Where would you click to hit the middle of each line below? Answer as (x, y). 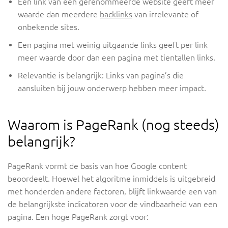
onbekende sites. (49, 27)
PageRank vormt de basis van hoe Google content (97, 166)
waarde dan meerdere (59, 15)
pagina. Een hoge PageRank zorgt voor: (78, 217)
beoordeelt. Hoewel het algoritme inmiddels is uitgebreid (111, 179)
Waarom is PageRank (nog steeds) (113, 125)
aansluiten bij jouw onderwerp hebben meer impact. (112, 88)
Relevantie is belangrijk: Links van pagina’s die (101, 76)
